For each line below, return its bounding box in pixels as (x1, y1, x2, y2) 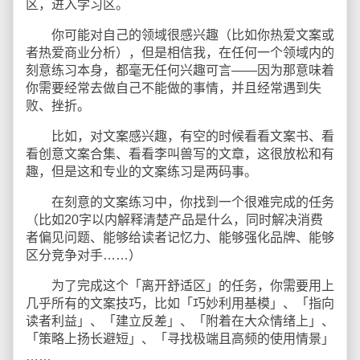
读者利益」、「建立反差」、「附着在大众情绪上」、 (26, 314, 334, 328)
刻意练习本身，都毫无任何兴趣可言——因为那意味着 (26, 63, 334, 77)
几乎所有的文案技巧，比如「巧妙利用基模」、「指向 (26, 297, 334, 310)
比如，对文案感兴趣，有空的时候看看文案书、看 (26, 129, 334, 143)
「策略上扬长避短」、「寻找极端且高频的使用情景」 (26, 332, 334, 346)
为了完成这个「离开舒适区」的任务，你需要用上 (26, 279, 334, 292)
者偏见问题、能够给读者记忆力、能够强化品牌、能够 (26, 231, 334, 244)
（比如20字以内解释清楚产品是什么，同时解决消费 (26, 213, 323, 227)
